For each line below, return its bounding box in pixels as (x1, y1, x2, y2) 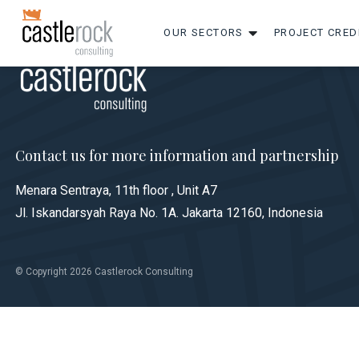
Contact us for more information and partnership (15, 146, 339, 165)
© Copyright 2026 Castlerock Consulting (15, 266, 193, 277)
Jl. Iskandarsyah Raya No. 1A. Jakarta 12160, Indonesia (15, 205, 323, 220)
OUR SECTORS (163, 26, 244, 38)
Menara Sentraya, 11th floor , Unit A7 (15, 183, 217, 198)
